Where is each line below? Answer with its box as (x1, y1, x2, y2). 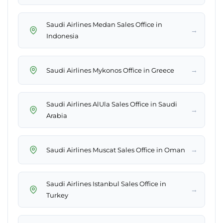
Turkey (46, 191, 68, 200)
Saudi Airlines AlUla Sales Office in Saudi (46, 100, 177, 109)
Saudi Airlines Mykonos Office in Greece (46, 66, 174, 74)
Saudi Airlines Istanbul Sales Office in (46, 180, 166, 188)
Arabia (46, 111, 67, 120)
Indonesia (46, 32, 79, 40)
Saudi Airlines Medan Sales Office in (46, 20, 162, 29)
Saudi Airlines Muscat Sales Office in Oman (46, 145, 185, 154)
